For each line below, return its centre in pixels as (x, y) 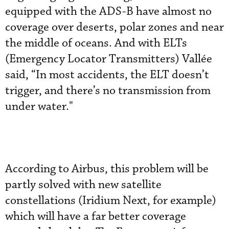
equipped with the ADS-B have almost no (108, 12)
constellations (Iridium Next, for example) (111, 201)
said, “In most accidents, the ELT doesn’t (107, 75)
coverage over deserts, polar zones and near (114, 27)
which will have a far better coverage (96, 216)
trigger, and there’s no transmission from (108, 91)
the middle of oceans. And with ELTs (96, 43)
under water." (40, 107)
